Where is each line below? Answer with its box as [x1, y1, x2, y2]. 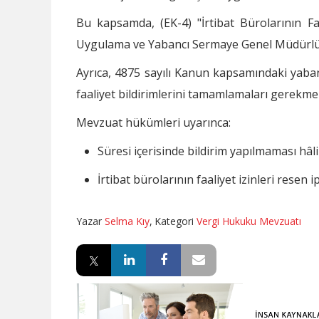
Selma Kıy [105, 214, 150, 228]
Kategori [155, 214, 197, 228]
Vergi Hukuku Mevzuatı [197, 214, 301, 228]
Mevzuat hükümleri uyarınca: [76, 114, 231, 130]
